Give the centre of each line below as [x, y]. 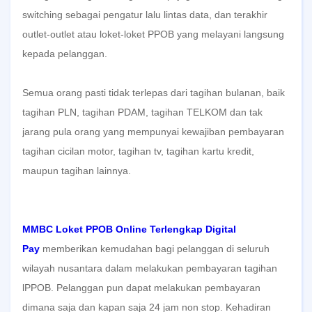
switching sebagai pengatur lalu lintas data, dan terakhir [145, 15]
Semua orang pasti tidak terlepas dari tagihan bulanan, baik [154, 93]
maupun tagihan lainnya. [77, 171]
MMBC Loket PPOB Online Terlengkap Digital [129, 229]
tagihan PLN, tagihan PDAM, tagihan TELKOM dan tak [142, 112]
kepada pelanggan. [65, 54]
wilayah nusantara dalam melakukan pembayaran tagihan [150, 268]
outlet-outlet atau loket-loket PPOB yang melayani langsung [153, 34]
